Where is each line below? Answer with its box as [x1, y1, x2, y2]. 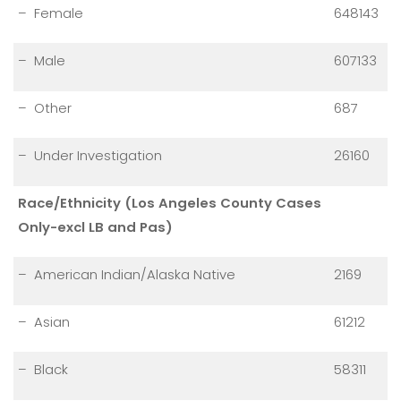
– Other [18, 98, 72, 117]
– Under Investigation [18, 145, 162, 165]
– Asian [18, 311, 70, 331]
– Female [18, 3, 83, 22]
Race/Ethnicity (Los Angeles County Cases [18, 192, 321, 212]
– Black [18, 359, 68, 379]
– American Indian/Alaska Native [18, 264, 235, 284]
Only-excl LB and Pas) [18, 217, 173, 236]
